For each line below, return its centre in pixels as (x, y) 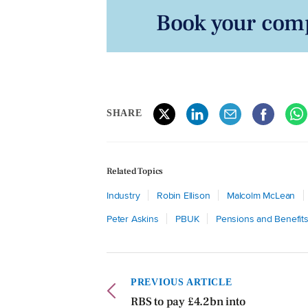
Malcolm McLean (261, 195)
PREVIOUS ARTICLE (181, 282)
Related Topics (135, 171)
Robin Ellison (184, 195)
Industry (123, 195)
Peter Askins (133, 218)
